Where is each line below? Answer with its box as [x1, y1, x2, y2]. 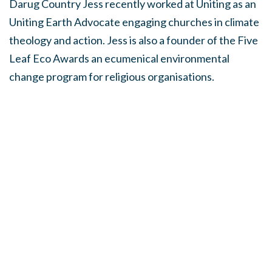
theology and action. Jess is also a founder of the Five [9, 33, 258, 47]
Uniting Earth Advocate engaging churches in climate [9, 15, 259, 29]
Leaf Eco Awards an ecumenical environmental [9, 52, 229, 65]
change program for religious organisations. [9, 70, 214, 83]
